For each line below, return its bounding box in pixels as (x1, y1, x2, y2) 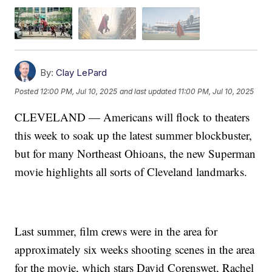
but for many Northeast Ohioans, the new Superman (15, 145, 256, 161)
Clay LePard (56, 66, 107, 78)
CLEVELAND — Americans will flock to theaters (15, 109, 250, 124)
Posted (15, 87, 41, 97)
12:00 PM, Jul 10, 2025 (40, 87, 118, 97)
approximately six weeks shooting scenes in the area (15, 241, 255, 257)
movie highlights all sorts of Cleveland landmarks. (15, 163, 248, 179)
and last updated (120, 87, 177, 97)
